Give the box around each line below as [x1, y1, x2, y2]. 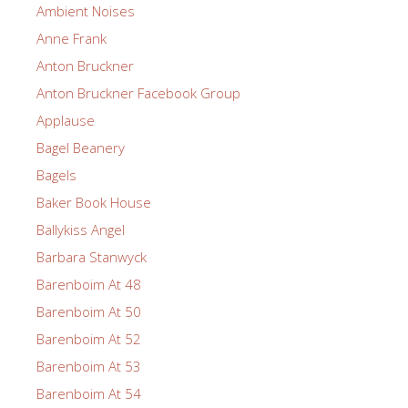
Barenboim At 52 [36, 329, 141, 348]
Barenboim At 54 [36, 383, 141, 403]
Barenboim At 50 [36, 301, 141, 321]
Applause [36, 110, 95, 129]
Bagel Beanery [36, 138, 125, 157]
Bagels [36, 165, 76, 184]
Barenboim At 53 [36, 356, 141, 375]
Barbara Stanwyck [36, 247, 147, 266]
